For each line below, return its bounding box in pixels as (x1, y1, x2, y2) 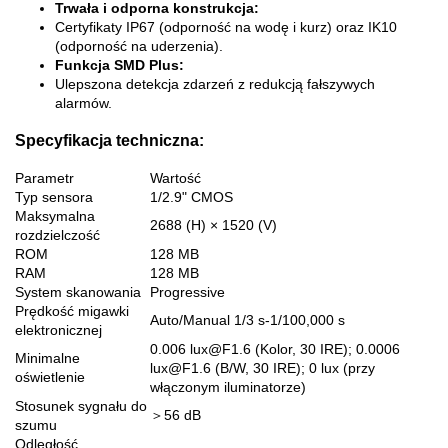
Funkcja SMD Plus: (55, 57, 184, 74)
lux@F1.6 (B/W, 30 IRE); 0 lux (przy (150, 359, 375, 376)
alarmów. (55, 95, 112, 112)
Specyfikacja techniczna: (15, 131, 204, 150)
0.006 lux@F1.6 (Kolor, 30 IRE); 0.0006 (150, 340, 400, 357)
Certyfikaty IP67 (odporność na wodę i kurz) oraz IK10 (55, 19, 397, 36)
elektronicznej (15, 321, 102, 338)
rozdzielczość (15, 226, 100, 243)
